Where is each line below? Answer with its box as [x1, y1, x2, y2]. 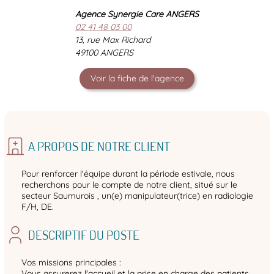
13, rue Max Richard [75, 34, 150, 46]
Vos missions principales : [21, 257, 121, 268]
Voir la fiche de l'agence [90, 73, 184, 84]
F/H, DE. [21, 201, 54, 213]
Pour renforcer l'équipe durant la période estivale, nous [21, 168, 235, 180]
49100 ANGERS [75, 47, 133, 59]
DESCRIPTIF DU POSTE [28, 226, 139, 243]
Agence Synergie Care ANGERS [75, 9, 199, 20]
